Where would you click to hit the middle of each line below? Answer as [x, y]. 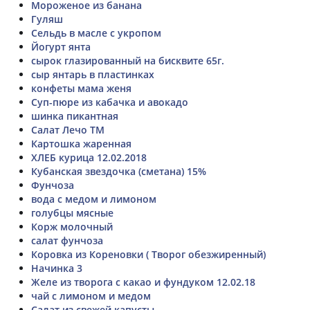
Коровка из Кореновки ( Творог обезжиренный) [148, 254]
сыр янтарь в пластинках [93, 74]
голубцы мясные [72, 212]
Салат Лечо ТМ [68, 129]
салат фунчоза [67, 240]
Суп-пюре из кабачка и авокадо [110, 102]
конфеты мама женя [81, 88]
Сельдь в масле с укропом [96, 33]
